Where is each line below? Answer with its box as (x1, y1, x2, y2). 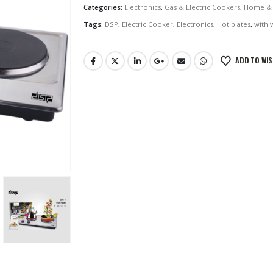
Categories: (83, 2, 124, 12)
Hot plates (216, 19, 250, 29)
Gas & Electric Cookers (164, 2, 240, 12)
